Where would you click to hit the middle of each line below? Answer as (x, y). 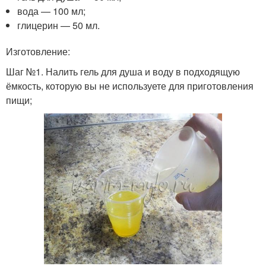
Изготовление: (38, 51)
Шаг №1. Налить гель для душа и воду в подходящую (123, 71)
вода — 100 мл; (52, 11)
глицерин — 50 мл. (59, 25)
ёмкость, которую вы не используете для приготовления (130, 85)
